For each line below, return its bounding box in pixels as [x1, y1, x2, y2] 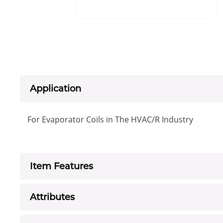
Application [30, 83, 81, 95]
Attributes [30, 192, 75, 203]
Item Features [30, 161, 93, 172]
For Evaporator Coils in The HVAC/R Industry [27, 114, 193, 125]
